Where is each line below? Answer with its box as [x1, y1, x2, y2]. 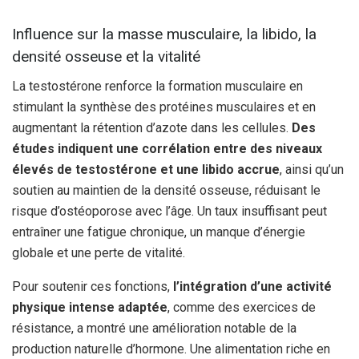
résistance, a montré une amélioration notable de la [12, 320, 296, 336]
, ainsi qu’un [280, 161, 344, 177]
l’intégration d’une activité [173, 278, 332, 294]
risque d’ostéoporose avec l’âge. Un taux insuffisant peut [12, 203, 327, 219]
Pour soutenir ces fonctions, [12, 278, 173, 294]
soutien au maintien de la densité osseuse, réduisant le [12, 182, 321, 198]
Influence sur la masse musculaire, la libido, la [12, 25, 317, 44]
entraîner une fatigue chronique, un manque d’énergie [12, 224, 305, 240]
